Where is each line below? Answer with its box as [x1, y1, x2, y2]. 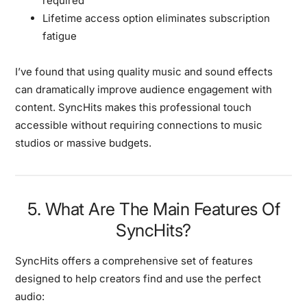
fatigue [42, 29, 77, 42]
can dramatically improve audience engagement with [15, 82, 273, 96]
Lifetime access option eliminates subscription [42, 11, 271, 25]
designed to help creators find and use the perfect [15, 271, 262, 285]
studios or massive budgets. [15, 136, 152, 149]
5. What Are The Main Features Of [27, 198, 280, 219]
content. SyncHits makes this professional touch [15, 100, 252, 114]
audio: [15, 289, 45, 303]
